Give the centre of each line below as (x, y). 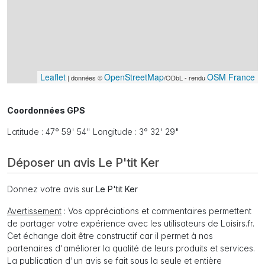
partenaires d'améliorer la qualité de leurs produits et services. (131, 248)
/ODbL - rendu (185, 78)
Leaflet (53, 77)
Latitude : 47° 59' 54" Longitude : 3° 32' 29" (93, 132)
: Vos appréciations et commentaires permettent (156, 211)
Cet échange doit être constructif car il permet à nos (110, 236)
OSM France (231, 77)
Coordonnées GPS (46, 111)
